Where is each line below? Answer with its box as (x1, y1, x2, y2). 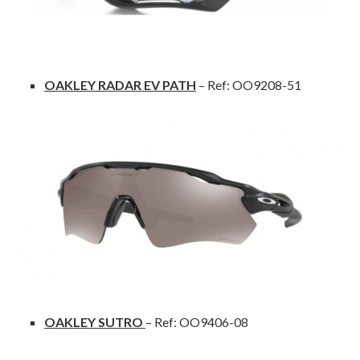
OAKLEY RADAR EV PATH (44, 76, 196, 92)
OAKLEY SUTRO (44, 313, 143, 329)
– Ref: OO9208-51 (196, 76, 301, 92)
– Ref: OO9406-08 (145, 313, 248, 329)
